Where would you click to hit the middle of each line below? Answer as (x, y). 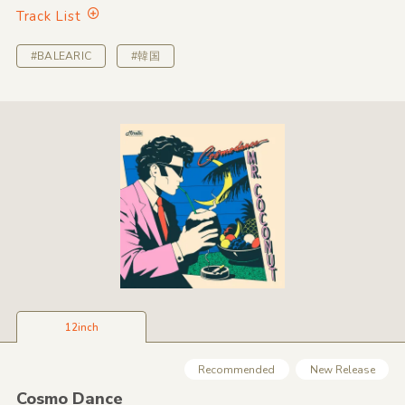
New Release (342, 369)
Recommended (237, 369)
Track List (48, 16)
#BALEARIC (61, 57)
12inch (81, 328)
